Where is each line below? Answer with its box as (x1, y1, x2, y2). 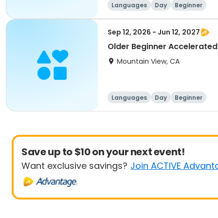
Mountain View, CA (117, 56, 180, 66)
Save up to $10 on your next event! (21, 145, 185, 159)
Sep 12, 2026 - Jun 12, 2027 (108, 27, 200, 37)
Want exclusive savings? (21, 160, 127, 172)
